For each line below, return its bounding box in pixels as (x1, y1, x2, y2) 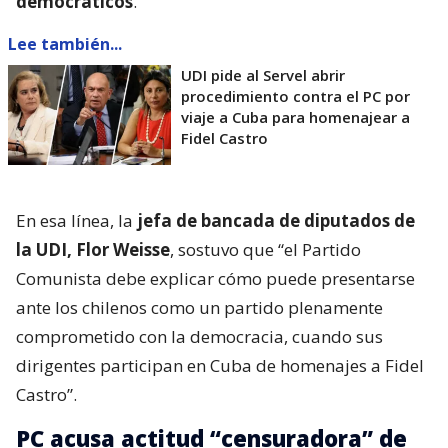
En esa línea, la (16, 208, 137, 232)
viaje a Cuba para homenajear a (181, 106, 410, 127)
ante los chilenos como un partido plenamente (16, 295, 383, 319)
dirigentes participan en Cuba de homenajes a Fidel (16, 353, 424, 377)
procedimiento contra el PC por (181, 85, 410, 106)
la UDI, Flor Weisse (16, 237, 170, 261)
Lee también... (8, 32, 122, 55)
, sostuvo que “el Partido (170, 237, 361, 261)
